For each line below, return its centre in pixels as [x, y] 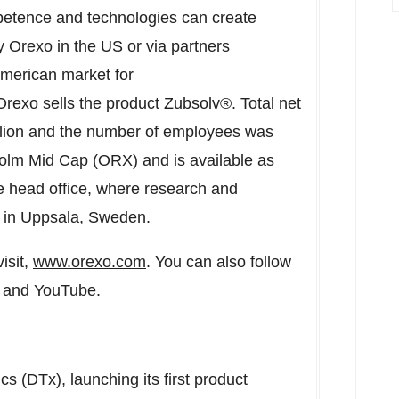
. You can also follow [219, 262]
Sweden [117, 217]
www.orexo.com [90, 262]
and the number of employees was [149, 132]
